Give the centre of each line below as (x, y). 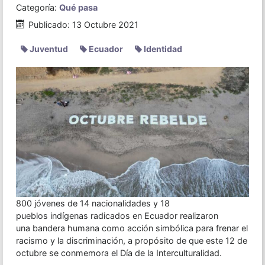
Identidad (162, 49)
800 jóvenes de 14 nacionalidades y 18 (93, 203)
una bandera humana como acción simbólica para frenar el (132, 228)
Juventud (48, 49)
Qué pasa (78, 7)
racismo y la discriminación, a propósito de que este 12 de (131, 241)
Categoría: (37, 7)
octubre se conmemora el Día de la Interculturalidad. (119, 253)
